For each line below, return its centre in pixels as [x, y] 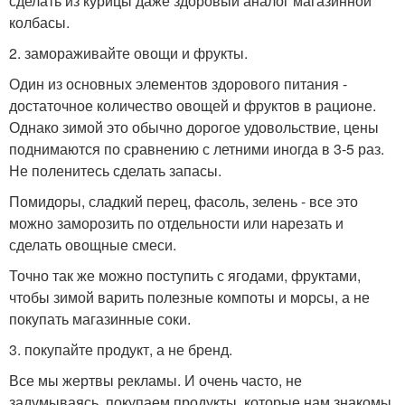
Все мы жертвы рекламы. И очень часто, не [155, 380]
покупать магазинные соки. [100, 318]
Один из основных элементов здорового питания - [178, 83]
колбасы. [39, 22]
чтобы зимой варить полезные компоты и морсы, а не [189, 297]
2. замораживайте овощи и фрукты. [128, 52]
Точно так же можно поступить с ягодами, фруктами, [185, 275]
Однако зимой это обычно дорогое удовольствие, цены [194, 127]
